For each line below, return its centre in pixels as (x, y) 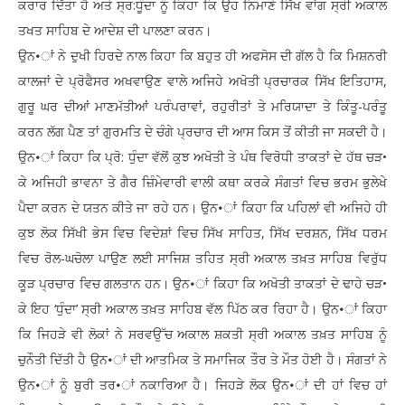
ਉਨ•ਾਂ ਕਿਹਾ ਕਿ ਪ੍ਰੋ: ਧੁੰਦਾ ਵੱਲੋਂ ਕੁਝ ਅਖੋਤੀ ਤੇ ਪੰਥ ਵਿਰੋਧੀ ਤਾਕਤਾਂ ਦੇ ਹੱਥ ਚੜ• (202, 157)
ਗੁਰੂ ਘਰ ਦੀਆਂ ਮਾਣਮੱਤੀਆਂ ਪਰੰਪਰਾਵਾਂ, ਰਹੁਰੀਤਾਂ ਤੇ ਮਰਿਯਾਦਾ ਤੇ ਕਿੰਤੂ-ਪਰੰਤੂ (202, 107)
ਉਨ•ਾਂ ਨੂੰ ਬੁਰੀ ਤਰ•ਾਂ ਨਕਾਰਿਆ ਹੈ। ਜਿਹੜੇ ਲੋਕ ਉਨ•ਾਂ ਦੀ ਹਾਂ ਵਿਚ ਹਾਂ (202, 385)
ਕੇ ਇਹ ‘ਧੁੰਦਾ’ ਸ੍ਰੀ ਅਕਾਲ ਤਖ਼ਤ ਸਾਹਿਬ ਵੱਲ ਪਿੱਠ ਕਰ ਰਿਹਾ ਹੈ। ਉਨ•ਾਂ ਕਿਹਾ (202, 309)
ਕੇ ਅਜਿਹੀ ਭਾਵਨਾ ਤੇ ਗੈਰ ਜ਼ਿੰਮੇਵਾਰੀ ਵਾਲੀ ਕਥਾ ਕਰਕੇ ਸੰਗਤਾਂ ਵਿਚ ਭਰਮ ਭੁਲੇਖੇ (202, 183)
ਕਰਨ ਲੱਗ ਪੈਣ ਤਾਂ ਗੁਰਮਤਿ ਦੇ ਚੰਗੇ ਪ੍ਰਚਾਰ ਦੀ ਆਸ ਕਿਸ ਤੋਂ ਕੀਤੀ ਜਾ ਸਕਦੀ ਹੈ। (202, 132)
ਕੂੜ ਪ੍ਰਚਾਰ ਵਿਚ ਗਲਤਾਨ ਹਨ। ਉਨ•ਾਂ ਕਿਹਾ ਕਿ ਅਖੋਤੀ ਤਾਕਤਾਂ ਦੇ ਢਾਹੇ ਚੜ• (202, 284)
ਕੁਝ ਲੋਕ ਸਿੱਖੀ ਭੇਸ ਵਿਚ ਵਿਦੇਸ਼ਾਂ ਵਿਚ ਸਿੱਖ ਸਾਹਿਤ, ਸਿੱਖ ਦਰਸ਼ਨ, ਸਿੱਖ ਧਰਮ (202, 233)
